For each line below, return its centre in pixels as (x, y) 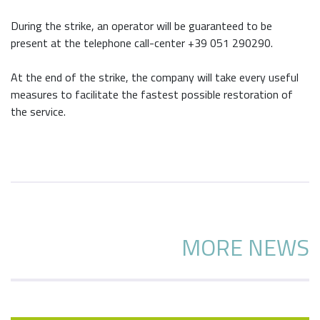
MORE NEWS (245, 247)
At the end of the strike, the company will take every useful (155, 77)
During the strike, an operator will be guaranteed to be (141, 26)
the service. (38, 112)
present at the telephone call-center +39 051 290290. (142, 43)
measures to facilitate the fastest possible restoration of (152, 95)
